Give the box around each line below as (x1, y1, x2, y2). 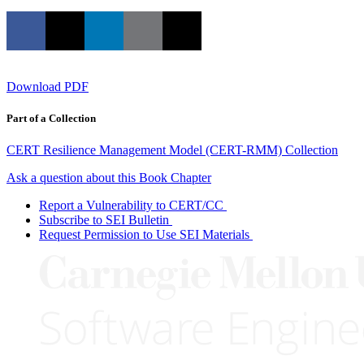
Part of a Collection (6, 111, 96, 124)
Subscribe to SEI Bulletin (39, 212, 169, 227)
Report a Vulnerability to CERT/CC (39, 197, 223, 212)
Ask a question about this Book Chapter (6, 170, 211, 184)
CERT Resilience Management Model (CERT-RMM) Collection (6, 142, 338, 157)
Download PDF (6, 79, 89, 93)
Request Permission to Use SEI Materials (39, 227, 249, 241)
